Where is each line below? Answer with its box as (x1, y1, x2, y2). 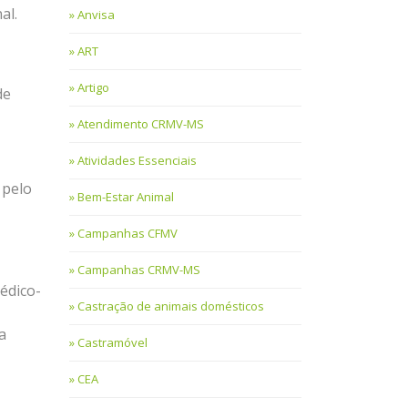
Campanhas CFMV (77, 225, 178, 242)
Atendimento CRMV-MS (77, 116, 204, 133)
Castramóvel (77, 334, 148, 352)
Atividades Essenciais (77, 152, 197, 169)
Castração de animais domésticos (77, 298, 264, 315)
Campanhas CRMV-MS (77, 261, 200, 279)
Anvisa (77, 6, 115, 24)
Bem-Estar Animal (77, 189, 174, 206)
